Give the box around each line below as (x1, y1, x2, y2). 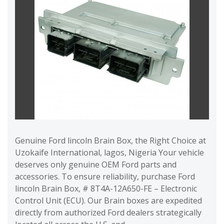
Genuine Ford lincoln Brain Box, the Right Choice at (15, 135, 206, 146)
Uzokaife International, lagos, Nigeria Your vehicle (15, 147, 204, 158)
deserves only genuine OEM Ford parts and (15, 159, 176, 170)
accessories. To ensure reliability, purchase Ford (15, 171, 195, 182)
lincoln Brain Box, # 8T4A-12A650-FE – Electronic (15, 183, 197, 194)
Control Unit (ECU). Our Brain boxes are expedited (15, 195, 202, 206)
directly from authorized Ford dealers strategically (15, 207, 201, 218)
